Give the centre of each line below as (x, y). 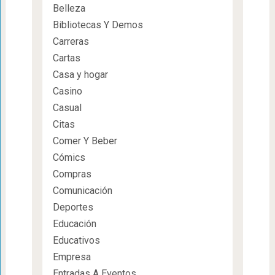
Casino (67, 91)
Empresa (72, 257)
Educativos (76, 240)
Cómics (69, 157)
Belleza (69, 8)
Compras (72, 174)
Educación (74, 223)
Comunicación (82, 190)
